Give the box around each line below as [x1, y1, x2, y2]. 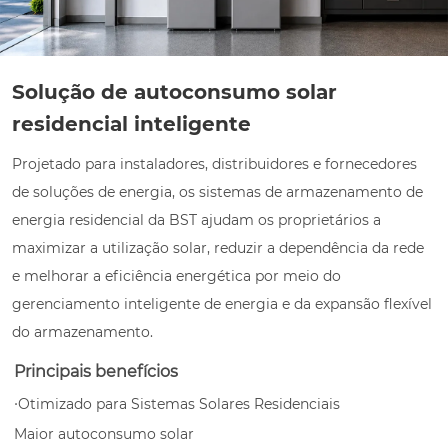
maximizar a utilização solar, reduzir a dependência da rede [12, 239, 425, 257]
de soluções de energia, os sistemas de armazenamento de [12, 183, 424, 201]
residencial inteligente [12, 112, 252, 136]
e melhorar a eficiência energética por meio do [12, 267, 342, 285]
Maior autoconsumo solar [14, 425, 195, 443]
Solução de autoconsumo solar [12, 80, 338, 104]
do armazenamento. [12, 323, 154, 341]
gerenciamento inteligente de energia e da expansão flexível [12, 295, 433, 313]
